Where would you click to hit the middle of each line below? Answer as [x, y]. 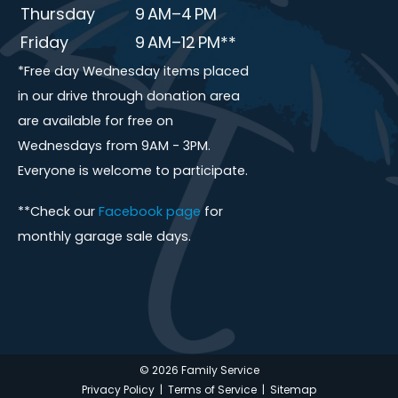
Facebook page [150, 213]
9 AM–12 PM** [186, 44]
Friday [44, 44]
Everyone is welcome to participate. [133, 172]
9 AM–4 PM [176, 16]
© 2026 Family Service [199, 372]
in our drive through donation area [129, 98]
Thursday [58, 16]
